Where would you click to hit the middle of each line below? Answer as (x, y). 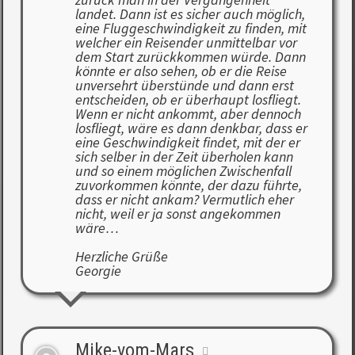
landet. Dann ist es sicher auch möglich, (190, 13)
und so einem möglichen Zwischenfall (183, 170)
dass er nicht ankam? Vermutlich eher (184, 199)
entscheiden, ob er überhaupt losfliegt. (188, 99)
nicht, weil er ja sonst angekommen (177, 213)
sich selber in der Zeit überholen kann (184, 156)
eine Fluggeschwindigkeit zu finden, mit (191, 28)
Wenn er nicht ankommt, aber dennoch (188, 113)
